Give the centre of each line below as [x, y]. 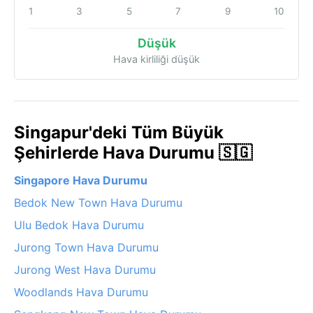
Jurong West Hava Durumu [85, 269]
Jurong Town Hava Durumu [86, 247]
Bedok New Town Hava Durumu [98, 202]
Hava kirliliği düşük [156, 59]
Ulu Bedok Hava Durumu [79, 225]
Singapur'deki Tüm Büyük [119, 132]
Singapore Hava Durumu [81, 180]
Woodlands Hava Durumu [81, 292]
